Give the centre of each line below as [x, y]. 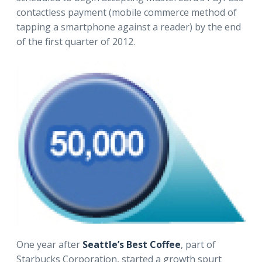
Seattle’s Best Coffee [132, 244]
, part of [198, 244]
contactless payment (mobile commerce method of [127, 12]
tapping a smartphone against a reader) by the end [129, 27]
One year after [49, 244]
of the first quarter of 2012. [76, 41]
